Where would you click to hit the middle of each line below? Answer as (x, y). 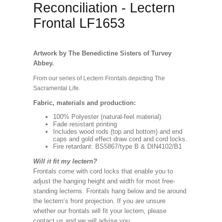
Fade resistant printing (85, 124)
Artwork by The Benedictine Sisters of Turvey (102, 53)
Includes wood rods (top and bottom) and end (117, 132)
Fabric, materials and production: (84, 103)
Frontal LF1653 (79, 23)
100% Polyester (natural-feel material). (108, 117)
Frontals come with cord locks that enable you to (103, 171)
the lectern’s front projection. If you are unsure (99, 201)
